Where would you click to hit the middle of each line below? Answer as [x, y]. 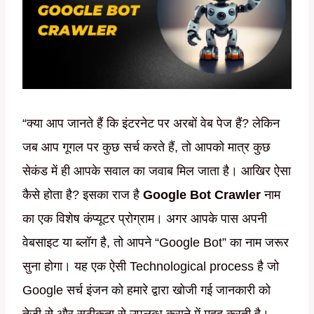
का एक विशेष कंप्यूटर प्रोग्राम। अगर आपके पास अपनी [145, 219]
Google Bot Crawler [202, 195]
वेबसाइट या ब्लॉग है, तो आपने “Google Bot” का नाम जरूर [156, 243]
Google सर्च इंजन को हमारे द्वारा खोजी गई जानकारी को [146, 291]
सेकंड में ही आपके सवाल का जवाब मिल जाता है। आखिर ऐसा [157, 171]
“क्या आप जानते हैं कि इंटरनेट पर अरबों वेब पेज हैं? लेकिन [151, 124]
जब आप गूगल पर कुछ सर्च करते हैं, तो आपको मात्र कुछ [146, 148]
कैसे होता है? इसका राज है [83, 195]
